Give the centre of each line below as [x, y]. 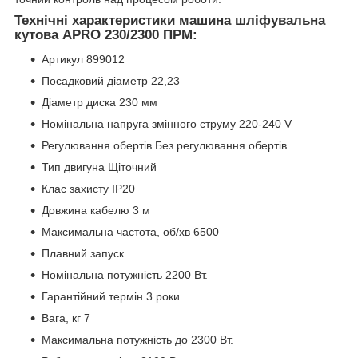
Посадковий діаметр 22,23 [111, 81]
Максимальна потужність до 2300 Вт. [137, 340]
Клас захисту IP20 [88, 189]
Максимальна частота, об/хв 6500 [130, 232]
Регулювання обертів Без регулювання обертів [164, 146]
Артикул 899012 [83, 60]
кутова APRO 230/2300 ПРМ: [106, 35]
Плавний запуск [83, 254]
